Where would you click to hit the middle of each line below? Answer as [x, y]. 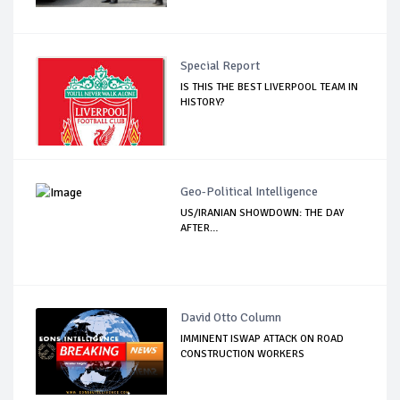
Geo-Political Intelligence [250, 192]
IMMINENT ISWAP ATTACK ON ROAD [262, 339]
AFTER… [200, 229]
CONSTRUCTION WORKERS [243, 354]
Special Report [221, 66]
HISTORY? [203, 103]
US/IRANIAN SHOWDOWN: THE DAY [262, 213]
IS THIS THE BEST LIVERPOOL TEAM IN [270, 87]
